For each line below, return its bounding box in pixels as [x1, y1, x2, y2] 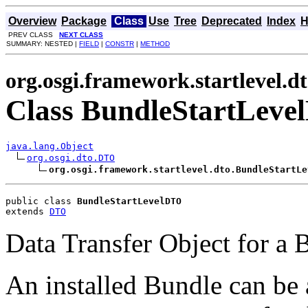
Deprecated [201, 15, 262, 27]
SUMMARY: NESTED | [6, 40, 79, 47]
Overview [8, 15, 56, 27]
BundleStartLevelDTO [77, 195, 181, 206]
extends [5, 206, 49, 217]
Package [61, 15, 107, 27]
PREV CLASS [6, 31, 59, 38]
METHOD [140, 40, 170, 47]
